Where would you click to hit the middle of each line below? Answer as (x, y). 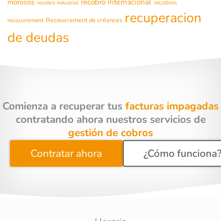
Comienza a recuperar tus (62, 106)
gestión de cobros (110, 132)
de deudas (38, 38)
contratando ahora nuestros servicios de (110, 119)
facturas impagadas (170, 106)
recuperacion (163, 18)
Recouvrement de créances (84, 20)
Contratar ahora (66, 154)
